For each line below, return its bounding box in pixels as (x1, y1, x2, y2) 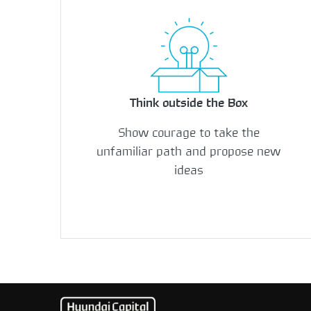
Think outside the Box (129, 97, 248, 109)
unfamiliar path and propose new (96, 146, 281, 158)
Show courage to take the (117, 127, 260, 139)
